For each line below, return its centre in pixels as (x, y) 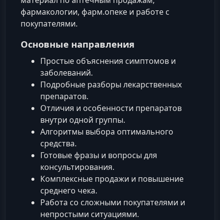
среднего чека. (69, 191)
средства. (58, 144)
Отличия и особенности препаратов (111, 108)
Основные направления (78, 44)
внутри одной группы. (83, 120)
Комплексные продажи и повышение (112, 179)
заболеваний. (67, 73)
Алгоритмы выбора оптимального (107, 132)
